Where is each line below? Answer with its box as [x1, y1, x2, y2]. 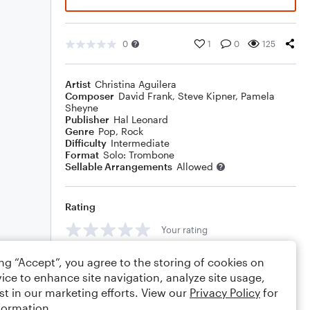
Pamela [241, 90, 275, 102]
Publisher [65, 113, 109, 125]
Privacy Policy [190, 286, 260, 299]
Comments [65, 255, 116, 266]
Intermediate [111, 137, 170, 149]
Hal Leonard [113, 113, 168, 125]
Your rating [161, 224, 208, 235]
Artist [65, 78, 91, 90]
